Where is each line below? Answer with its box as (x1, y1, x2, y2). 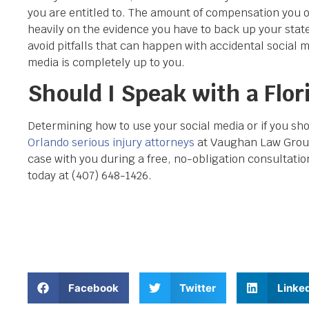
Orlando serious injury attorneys (28, 135, 195, 150)
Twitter (179, 281, 216, 295)
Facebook (68, 281, 119, 295)
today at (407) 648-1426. (28, 168, 152, 183)
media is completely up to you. (28, 54, 185, 70)
